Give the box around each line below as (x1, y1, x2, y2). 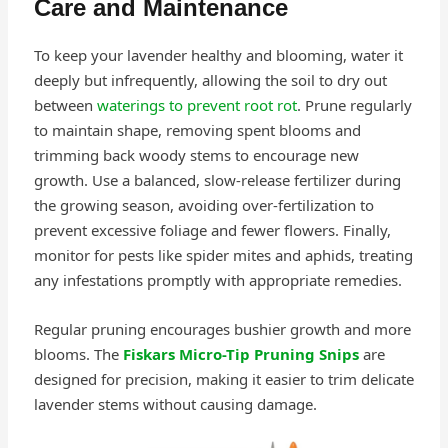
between (33, 95, 97, 116)
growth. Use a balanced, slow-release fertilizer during (33, 170, 401, 191)
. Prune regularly (296, 95, 412, 116)
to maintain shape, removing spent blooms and (33, 120, 361, 141)
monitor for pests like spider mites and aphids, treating (33, 245, 413, 266)
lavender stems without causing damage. (33, 394, 317, 415)
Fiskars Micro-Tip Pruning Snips (122, 344, 359, 365)
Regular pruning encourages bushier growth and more (33, 319, 411, 340)
